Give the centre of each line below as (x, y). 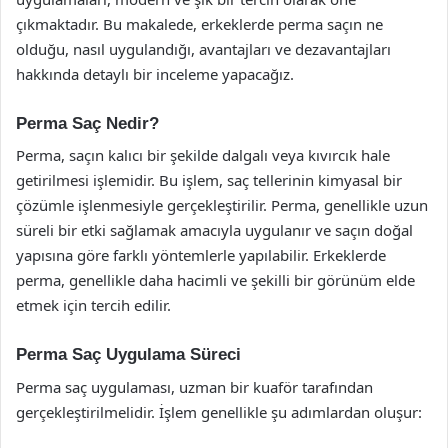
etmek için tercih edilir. (93, 305)
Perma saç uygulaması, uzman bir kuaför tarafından (194, 386)
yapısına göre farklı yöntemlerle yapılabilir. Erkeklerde (201, 255)
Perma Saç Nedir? (87, 123)
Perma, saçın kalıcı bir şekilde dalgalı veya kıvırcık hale (203, 155)
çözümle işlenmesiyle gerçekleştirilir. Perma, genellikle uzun (222, 205)
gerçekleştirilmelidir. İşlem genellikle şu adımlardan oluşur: (219, 411)
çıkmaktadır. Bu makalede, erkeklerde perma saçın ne (199, 23)
